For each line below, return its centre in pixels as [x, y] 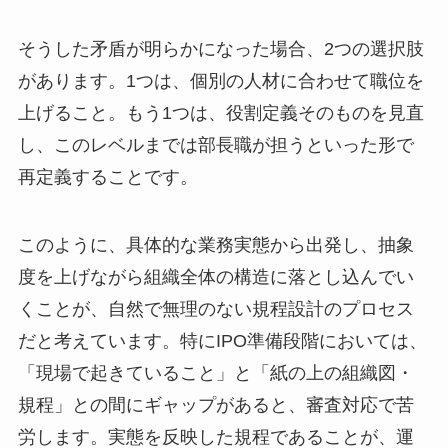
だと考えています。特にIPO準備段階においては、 [222, 340]
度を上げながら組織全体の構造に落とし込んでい [215, 276]
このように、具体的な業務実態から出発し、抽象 [215, 244]
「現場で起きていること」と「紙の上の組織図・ [215, 372]
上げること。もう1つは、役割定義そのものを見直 [220, 113]
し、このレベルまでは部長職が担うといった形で [215, 145]
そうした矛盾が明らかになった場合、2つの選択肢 [220, 49]
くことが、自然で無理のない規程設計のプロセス [215, 308]
